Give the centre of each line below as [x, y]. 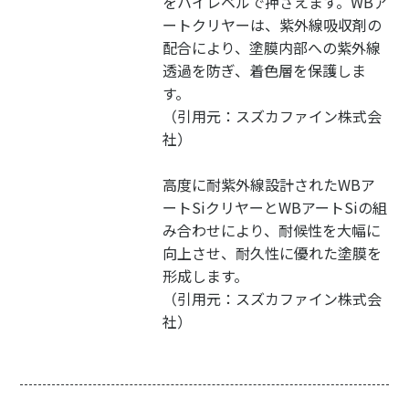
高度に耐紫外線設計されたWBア [268, 184]
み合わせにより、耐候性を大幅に [271, 230]
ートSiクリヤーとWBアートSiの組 [274, 207]
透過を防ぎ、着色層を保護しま [264, 70]
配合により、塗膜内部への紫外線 [271, 47]
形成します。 [205, 275]
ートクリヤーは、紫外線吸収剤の [272, 24]
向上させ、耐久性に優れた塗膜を [272, 252]
